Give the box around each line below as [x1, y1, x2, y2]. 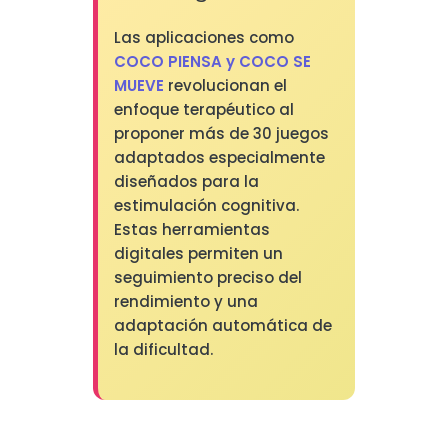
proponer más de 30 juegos [113, 123, 329, 145]
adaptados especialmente [113, 147, 325, 169]
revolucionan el [163, 75, 287, 97]
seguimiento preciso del [113, 267, 302, 289]
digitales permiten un [113, 243, 283, 265]
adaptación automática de [113, 315, 332, 337]
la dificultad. [113, 339, 213, 361]
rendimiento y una [113, 291, 258, 313]
